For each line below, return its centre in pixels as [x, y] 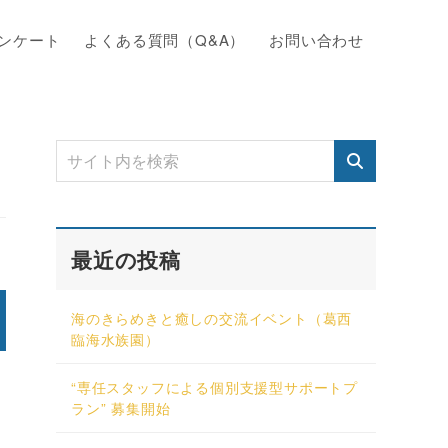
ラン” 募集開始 [121, 408]
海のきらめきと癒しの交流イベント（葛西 [212, 318]
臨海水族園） [115, 339]
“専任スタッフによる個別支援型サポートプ [214, 387]
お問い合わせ [316, 39]
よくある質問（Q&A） [165, 39]
